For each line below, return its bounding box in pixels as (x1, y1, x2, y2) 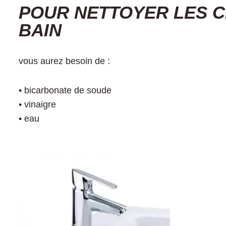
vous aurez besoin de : (19, 56, 110, 66)
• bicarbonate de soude (19, 85, 111, 95)
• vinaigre (19, 99, 56, 109)
